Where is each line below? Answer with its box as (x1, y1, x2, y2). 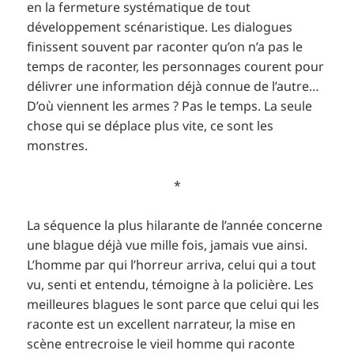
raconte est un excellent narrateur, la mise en (27, 315, 296, 333)
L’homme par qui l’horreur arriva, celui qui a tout (27, 256, 317, 274)
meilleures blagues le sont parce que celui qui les (27, 296, 320, 314)
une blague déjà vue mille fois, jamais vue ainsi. (27, 236, 308, 254)
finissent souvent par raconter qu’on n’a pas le (27, 38, 303, 56)
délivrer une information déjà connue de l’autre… (27, 77, 320, 96)
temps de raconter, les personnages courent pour (27, 58, 325, 76)
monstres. (27, 137, 88, 155)
